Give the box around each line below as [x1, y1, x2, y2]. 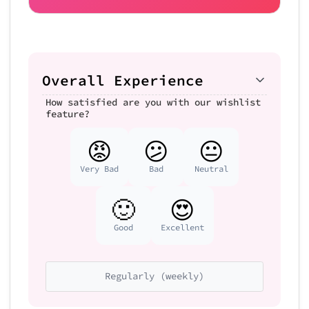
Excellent [160, 221, 204, 232]
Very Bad [80, 163, 119, 174]
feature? [46, 107, 90, 120]
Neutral [194, 163, 228, 174]
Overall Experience [42, 70, 203, 90]
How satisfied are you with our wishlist [46, 95, 261, 108]
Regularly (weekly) [105, 270, 204, 282]
